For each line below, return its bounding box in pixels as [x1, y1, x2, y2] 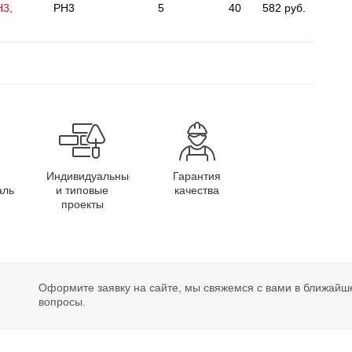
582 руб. [262, 2, 306, 14]
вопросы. [38, 295, 86, 308]
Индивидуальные [46, 170, 135, 182]
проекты [60, 198, 104, 211]
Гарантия [173, 170, 221, 182]
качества [174, 184, 219, 196]
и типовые [56, 184, 108, 196]
